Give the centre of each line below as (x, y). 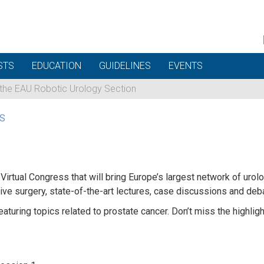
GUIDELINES (125, 66)
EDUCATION (57, 66)
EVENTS (186, 66)
